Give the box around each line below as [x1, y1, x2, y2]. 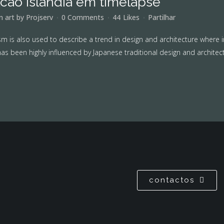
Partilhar [148, 12, 175, 22]
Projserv [26, 12, 53, 22]
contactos [149, 175, 194, 184]
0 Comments [61, 12, 104, 22]
